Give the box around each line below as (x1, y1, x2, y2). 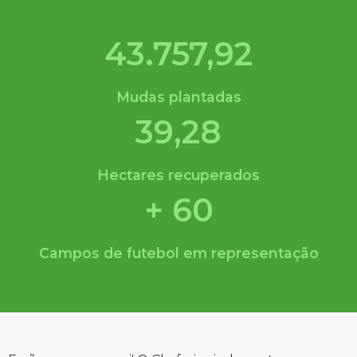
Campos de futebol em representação (38, 245, 319, 261)
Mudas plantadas (116, 88, 241, 105)
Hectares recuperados (97, 167, 260, 183)
